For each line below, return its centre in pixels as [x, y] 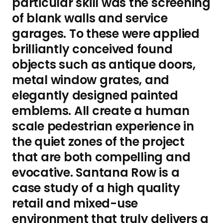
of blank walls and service [90, 18]
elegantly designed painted [95, 95]
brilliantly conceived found [92, 49]
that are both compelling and [101, 157]
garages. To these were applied [106, 34]
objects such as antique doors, [104, 64]
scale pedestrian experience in [103, 126]
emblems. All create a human [101, 111]
